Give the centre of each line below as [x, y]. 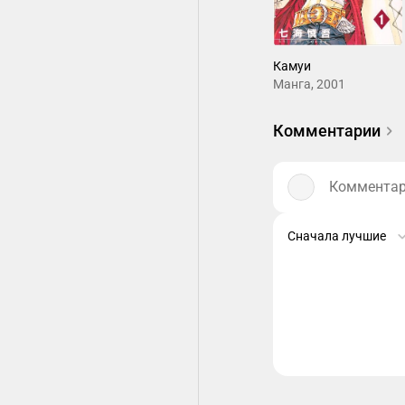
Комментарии [327, 131]
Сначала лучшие [337, 236]
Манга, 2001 [309, 85]
